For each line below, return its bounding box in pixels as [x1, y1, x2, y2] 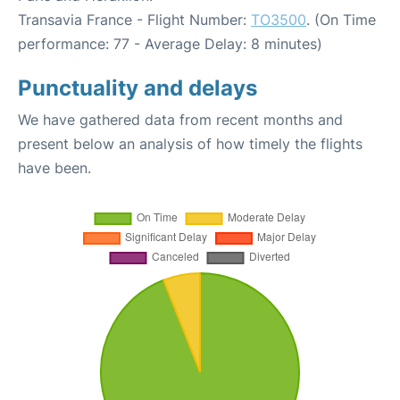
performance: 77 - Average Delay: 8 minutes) [18, 34, 322, 53]
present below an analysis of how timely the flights [18, 134, 362, 153]
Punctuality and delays [18, 74, 257, 101]
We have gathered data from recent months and [18, 110, 343, 129]
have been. [18, 158, 91, 177]
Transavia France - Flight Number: [18, 10, 251, 29]
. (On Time [306, 10, 376, 29]
